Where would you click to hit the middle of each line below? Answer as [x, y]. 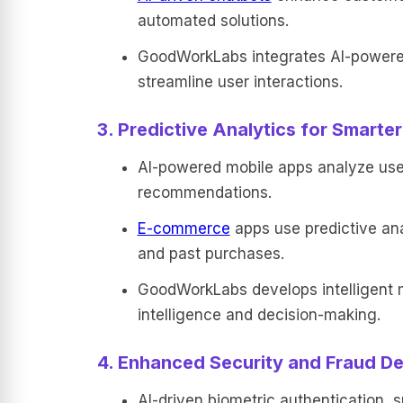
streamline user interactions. [240, 82]
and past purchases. [210, 254]
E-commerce [184, 228]
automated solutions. [213, 21]
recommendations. [204, 193]
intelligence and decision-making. [259, 315]
